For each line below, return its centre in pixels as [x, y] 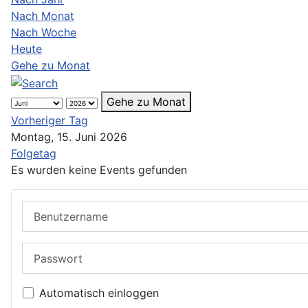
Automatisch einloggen [99, 293]
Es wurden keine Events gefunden [99, 169]
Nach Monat [43, 16]
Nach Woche [44, 33]
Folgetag [34, 153]
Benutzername [59, 208]
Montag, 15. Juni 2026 [69, 136]
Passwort [46, 251]
